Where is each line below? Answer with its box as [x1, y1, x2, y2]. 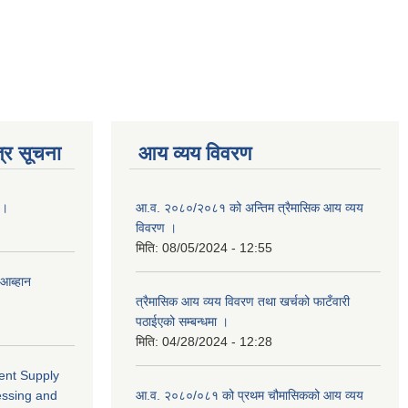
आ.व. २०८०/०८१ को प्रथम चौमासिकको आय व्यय [136, 388, 363, 403]
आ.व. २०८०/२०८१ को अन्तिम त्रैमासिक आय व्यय [136, 200, 363, 216]
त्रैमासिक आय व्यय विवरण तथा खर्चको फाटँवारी [136, 294, 350, 310]
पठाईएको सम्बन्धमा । [136, 314, 229, 330]
